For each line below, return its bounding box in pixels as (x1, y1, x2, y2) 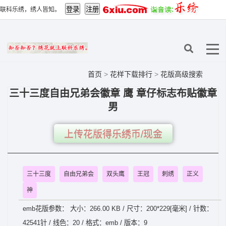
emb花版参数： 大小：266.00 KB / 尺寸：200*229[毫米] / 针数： (23, 205, 213, 212)
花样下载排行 (110, 70, 154, 78)
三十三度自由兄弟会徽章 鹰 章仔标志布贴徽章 (9, 88, 217, 99)
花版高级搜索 (160, 70, 203, 78)
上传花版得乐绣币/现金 (64, 129, 162, 140)
